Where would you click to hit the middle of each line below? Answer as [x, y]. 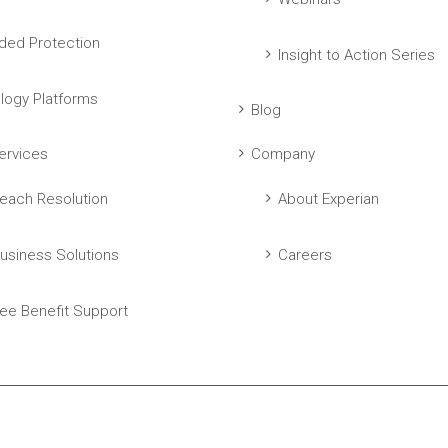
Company [283, 154]
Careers [305, 255]
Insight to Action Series [356, 55]
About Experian [328, 199]
